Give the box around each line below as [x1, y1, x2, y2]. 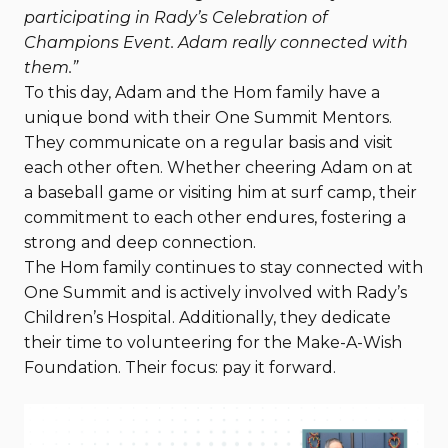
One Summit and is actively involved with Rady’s [24, 283, 407, 302]
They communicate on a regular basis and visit [24, 133, 393, 152]
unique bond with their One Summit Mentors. [24, 108, 392, 127]
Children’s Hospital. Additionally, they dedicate [24, 308, 391, 327]
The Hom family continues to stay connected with [24, 258, 423, 277]
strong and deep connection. [24, 233, 256, 252]
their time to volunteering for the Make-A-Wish [24, 333, 402, 352]
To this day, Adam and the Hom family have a [24, 83, 380, 102]
